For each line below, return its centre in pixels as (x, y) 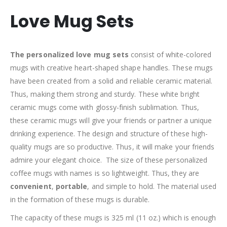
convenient (31, 186)
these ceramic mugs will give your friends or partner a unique (111, 120)
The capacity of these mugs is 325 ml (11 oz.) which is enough (113, 217)
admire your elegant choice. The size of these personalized (109, 160)
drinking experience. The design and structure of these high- (109, 133)
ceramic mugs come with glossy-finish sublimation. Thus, (105, 107)
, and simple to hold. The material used (152, 186)
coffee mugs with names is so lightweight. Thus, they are (105, 173)
